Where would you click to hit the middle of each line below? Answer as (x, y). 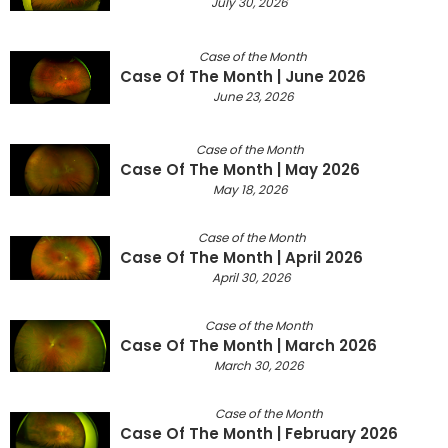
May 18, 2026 (250, 189)
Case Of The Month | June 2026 (243, 77)
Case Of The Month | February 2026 (259, 433)
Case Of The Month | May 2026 (240, 169)
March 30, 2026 (258, 365)
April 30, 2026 (251, 278)
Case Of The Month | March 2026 (248, 345)
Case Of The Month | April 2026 (241, 258)
